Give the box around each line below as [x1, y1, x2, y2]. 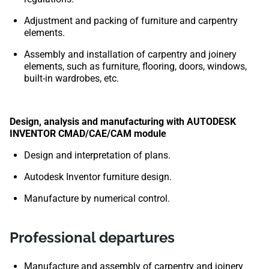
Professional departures [10, 229, 175, 247]
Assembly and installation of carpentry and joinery [24, 49, 237, 61]
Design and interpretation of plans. [24, 150, 171, 162]
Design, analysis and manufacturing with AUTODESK [10, 116, 236, 128]
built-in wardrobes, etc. [24, 73, 119, 85]
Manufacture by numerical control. [24, 193, 170, 205]
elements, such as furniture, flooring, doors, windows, [24, 61, 247, 73]
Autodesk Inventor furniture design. [24, 171, 172, 183]
